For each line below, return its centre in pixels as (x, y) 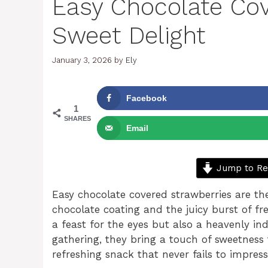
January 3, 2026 (82, 60)
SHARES (77, 118)
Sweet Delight (129, 36)
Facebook (147, 98)
